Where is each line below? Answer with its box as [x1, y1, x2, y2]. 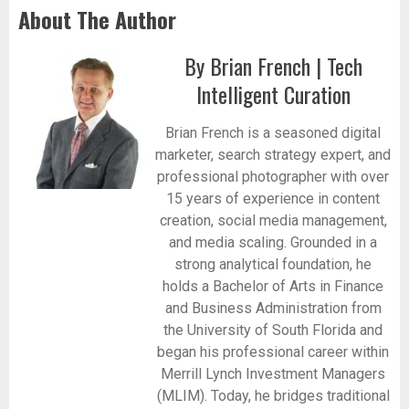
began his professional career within [157, 342, 389, 361]
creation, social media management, [159, 211, 387, 229]
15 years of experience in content [166, 189, 380, 207]
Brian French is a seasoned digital [165, 123, 381, 142]
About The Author [18, 2, 176, 36]
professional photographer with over [157, 167, 389, 185]
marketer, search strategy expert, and [155, 145, 391, 163]
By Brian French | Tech [184, 48, 362, 82]
